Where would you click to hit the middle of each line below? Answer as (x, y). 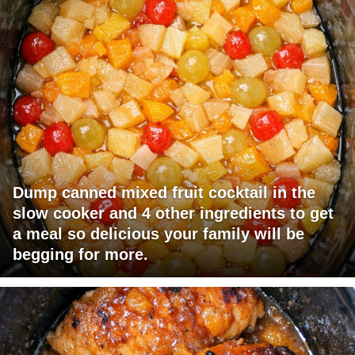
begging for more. (80, 255)
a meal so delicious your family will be (158, 234)
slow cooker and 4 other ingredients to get (173, 214)
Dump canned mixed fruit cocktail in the (164, 193)
